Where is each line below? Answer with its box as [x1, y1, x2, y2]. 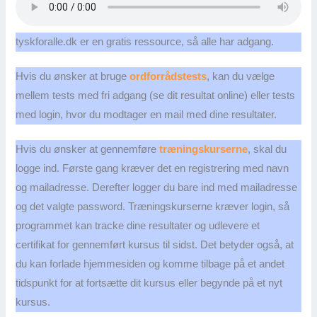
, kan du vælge [207, 71, 275, 83]
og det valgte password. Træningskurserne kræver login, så [16, 201, 290, 213]
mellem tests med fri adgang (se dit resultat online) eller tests [16, 90, 296, 102]
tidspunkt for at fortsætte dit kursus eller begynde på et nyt [16, 277, 283, 289]
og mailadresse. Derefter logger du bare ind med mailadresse [16, 182, 298, 194]
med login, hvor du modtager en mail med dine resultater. [16, 109, 277, 121]
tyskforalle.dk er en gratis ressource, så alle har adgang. [16, 36, 275, 48]
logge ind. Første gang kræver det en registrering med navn [16, 163, 289, 175]
